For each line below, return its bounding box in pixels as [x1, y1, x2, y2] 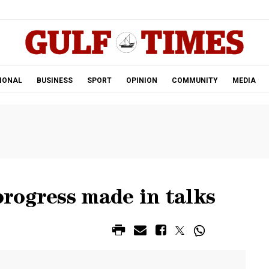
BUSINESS [36, 76, 73, 85]
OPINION [125, 76, 157, 85]
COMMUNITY [171, 76, 218, 85]
